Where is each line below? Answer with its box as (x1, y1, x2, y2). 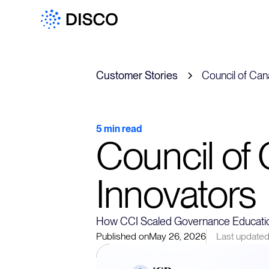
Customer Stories (96, 69, 178, 82)
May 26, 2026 (149, 231, 206, 242)
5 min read (96, 123, 142, 134)
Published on (96, 231, 149, 242)
